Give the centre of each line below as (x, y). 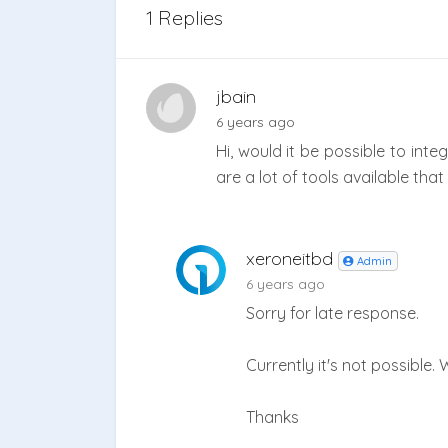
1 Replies (184, 18)
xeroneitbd (291, 259)
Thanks (272, 417)
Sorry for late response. (332, 313)
